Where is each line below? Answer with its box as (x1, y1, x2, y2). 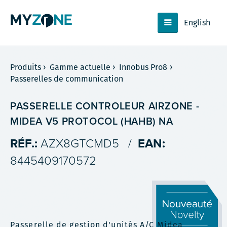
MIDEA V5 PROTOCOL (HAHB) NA (10, 116, 173, 128)
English (184, 17, 211, 28)
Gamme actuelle (50, 61, 111, 73)
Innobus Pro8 (119, 61, 168, 73)
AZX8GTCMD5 (41, 136, 119, 151)
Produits (10, 61, 42, 73)
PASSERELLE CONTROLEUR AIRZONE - (10, 100, 200, 112)
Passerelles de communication (10, 73, 124, 85)
